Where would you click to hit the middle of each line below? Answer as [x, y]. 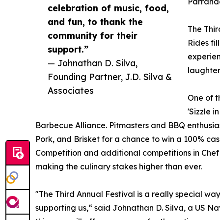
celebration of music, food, [108, 8]
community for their [93, 35]
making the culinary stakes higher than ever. [119, 166]
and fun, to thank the [95, 21]
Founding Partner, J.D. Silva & [110, 76]
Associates [71, 90]
